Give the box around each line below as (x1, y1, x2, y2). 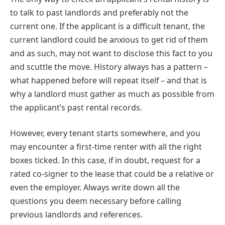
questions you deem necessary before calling (10, 195, 181, 207)
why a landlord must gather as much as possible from (10, 88, 214, 99)
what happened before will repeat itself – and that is (10, 74, 207, 86)
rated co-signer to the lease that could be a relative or (10, 168, 214, 180)
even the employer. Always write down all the (10, 182, 180, 193)
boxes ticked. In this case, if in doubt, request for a (10, 155, 200, 166)
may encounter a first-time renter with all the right (10, 141, 202, 153)
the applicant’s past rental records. (10, 101, 142, 113)
